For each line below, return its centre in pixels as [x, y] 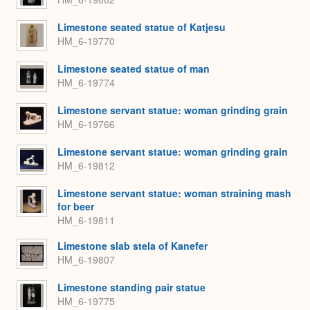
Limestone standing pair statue [131, 287]
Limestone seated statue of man [134, 68]
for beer [76, 206]
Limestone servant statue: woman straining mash [174, 193]
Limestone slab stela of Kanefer [133, 245]
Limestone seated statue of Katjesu [142, 27]
